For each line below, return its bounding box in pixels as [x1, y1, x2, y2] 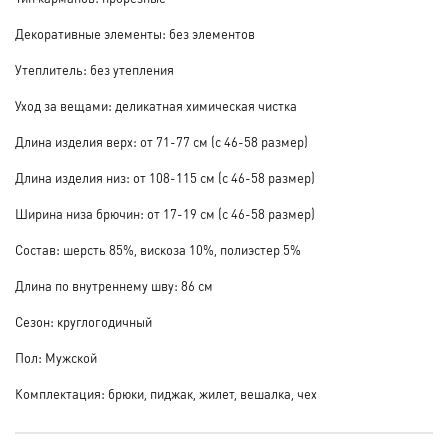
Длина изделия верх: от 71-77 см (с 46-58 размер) [15, 133, 308, 151]
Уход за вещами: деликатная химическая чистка [15, 97, 297, 115]
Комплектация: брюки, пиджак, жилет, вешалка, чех [15, 385, 317, 403]
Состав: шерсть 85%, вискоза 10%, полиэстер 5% [15, 241, 301, 259]
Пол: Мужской [15, 349, 97, 367]
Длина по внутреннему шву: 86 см [15, 277, 213, 295]
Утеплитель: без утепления [15, 61, 174, 79]
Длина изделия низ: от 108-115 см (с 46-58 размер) [15, 169, 315, 187]
